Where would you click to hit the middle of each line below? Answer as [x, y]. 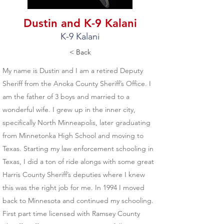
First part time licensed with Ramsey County [71, 213]
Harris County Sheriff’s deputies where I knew [74, 174]
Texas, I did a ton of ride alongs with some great [78, 161]
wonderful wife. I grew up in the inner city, [69, 109]
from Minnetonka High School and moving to [73, 135]
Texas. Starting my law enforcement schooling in [78, 148]
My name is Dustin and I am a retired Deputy [73, 70]
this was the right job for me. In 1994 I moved [73, 187]
